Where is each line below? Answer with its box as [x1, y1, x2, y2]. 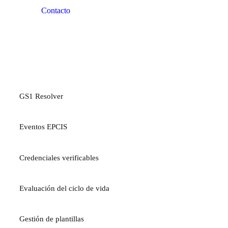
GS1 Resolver [19, 92, 63, 100]
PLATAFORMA [19, 58, 77, 68]
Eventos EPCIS [19, 123, 67, 131]
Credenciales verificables [19, 153, 99, 162]
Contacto [41, 6, 70, 15]
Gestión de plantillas [19, 215, 84, 223]
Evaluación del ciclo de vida [19, 184, 109, 192]
